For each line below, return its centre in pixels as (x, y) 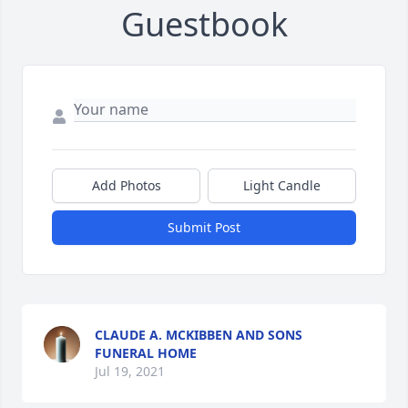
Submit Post (204, 227)
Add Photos (126, 185)
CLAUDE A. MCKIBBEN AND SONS (199, 335)
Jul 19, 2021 (130, 371)
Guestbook (204, 24)
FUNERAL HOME (146, 353)
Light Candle (282, 185)
